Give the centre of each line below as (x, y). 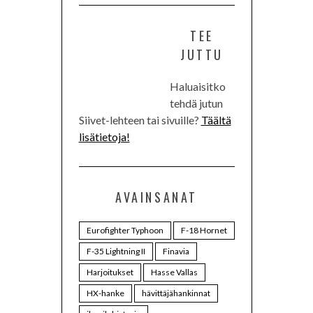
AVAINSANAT (156, 197)
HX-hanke (105, 293)
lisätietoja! (104, 137)
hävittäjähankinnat (176, 293)
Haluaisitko (197, 87)
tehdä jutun (196, 103)
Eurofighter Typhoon (125, 231)
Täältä (216, 120)
